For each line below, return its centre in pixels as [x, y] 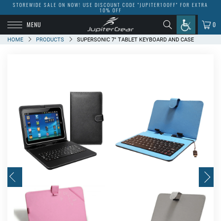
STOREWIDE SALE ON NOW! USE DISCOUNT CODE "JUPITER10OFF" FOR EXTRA [110, 5]
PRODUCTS [50, 40]
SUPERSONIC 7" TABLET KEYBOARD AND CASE [135, 40]
